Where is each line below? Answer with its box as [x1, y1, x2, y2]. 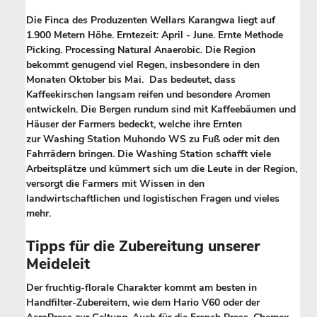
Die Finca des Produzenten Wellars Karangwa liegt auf [26, 13, 275, 27]
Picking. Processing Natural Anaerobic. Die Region [26, 42, 255, 57]
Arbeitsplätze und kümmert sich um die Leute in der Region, [26, 161, 297, 175]
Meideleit [26, 253, 90, 274]
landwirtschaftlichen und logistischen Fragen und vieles [26, 191, 279, 205]
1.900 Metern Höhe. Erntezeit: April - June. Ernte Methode [26, 28, 283, 42]
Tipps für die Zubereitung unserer [26, 236, 260, 256]
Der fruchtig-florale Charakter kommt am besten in [26, 281, 257, 295]
